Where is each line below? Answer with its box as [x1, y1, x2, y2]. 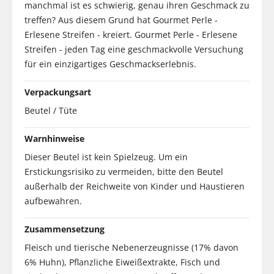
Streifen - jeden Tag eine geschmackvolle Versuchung [24, 43, 243, 55]
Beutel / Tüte [24, 104, 77, 116]
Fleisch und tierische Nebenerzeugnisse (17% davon [24, 241, 239, 253]
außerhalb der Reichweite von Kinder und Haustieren [24, 180, 245, 192]
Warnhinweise [24, 132, 84, 144]
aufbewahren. [24, 194, 82, 207]
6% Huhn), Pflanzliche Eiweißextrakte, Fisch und [24, 256, 220, 268]
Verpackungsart [24, 86, 91, 98]
